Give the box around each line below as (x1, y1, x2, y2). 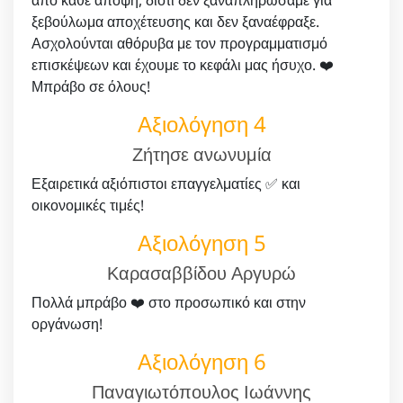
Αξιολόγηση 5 (137, 227, 266, 257)
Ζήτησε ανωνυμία (131, 141, 272, 166)
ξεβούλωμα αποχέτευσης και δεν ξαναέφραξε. (31, 11, 319, 31)
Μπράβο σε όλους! (31, 76, 150, 96)
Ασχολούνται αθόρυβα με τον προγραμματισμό (31, 32, 327, 53)
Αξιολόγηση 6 (137, 345, 266, 376)
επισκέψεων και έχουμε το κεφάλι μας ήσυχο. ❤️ (31, 54, 334, 75)
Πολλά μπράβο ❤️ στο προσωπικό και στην (31, 291, 306, 312)
